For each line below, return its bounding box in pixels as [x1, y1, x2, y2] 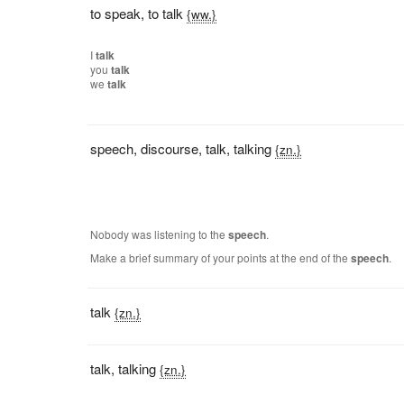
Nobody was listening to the [90, 226, 229, 242]
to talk [148, 4, 184, 23]
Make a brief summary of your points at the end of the [90, 250, 352, 265]
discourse [141, 139, 199, 158]
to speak [90, 4, 142, 23]
